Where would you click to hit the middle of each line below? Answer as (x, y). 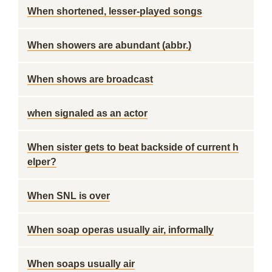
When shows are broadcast (90, 79)
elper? (42, 162)
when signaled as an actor (87, 113)
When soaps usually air (81, 264)
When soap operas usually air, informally (121, 230)
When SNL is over (69, 196)
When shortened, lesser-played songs (115, 11)
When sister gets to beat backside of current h (133, 147)
